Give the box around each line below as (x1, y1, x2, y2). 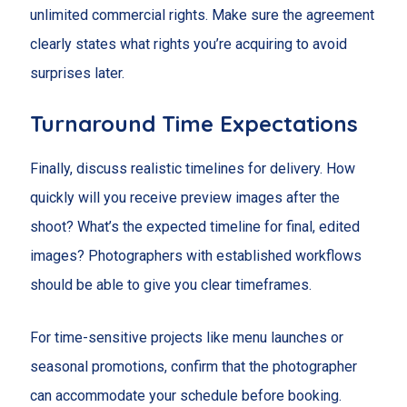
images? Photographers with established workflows (29, 247, 362, 265)
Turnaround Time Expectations (29, 110, 358, 138)
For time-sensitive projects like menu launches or (29, 329, 343, 347)
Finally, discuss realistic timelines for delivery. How (29, 160, 355, 178)
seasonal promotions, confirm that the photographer (29, 358, 357, 376)
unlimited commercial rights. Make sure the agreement (29, 5, 374, 24)
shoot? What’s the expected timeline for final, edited (29, 218, 360, 236)
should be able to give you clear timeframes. (29, 276, 312, 294)
